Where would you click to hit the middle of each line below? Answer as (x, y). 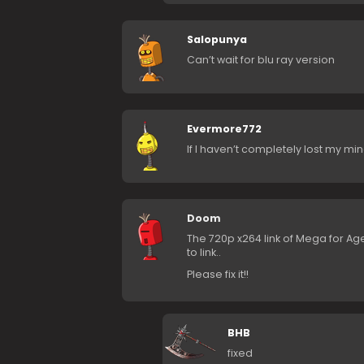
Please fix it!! (217, 275)
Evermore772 (224, 129)
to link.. (204, 253)
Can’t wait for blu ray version (260, 60)
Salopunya (217, 40)
